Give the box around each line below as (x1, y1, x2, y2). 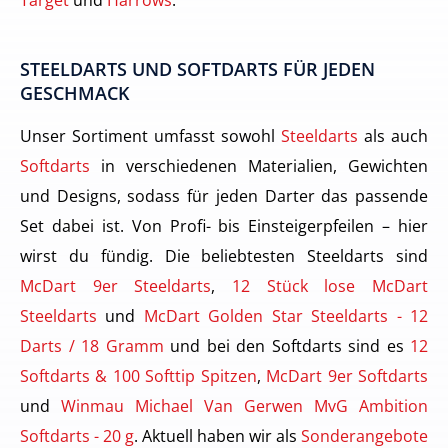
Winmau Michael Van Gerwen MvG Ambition (61, 395, 428, 417)
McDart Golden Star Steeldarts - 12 (143, 305, 429, 327)
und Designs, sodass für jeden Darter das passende (20, 185, 428, 207)
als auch (358, 125, 428, 147)
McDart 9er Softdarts (266, 365, 429, 387)
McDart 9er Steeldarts (20, 275, 212, 297)
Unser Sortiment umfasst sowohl (20, 125, 281, 147)
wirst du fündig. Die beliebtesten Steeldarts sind (20, 245, 428, 267)
